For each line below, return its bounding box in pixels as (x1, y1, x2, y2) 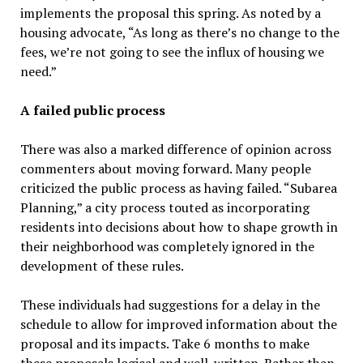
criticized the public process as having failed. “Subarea (19, 179, 337, 198)
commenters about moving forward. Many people (19, 160, 311, 178)
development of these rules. (19, 257, 184, 275)
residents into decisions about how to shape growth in (19, 218, 338, 237)
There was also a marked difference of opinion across (19, 140, 331, 159)
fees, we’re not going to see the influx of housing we (19, 43, 324, 62)
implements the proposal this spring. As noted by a (19, 4, 321, 23)
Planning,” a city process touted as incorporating (19, 199, 310, 217)
